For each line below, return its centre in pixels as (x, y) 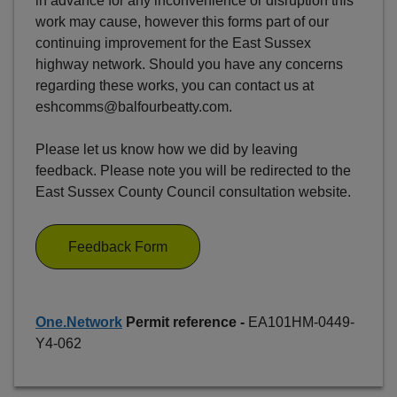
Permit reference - (185, 323)
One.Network (79, 323)
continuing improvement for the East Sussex (173, 43)
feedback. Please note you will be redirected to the (193, 171)
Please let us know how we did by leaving (167, 150)
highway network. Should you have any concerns (189, 65)
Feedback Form (118, 247)
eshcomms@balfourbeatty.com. (134, 107)
